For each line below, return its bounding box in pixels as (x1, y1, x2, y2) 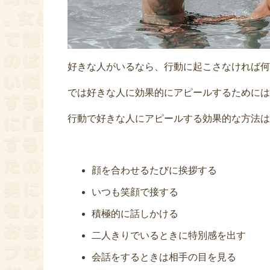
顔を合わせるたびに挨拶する (92, 165, 217, 176)
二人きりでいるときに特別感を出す (92, 230, 246, 241)
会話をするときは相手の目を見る (92, 252, 236, 263)
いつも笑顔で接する (92, 187, 178, 198)
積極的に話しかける (92, 209, 178, 219)
